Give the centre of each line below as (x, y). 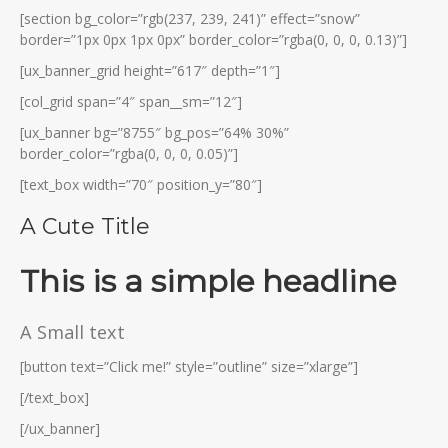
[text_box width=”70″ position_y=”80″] (141, 184)
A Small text (72, 331)
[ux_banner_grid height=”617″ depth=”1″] (150, 70)
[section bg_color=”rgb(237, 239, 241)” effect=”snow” (190, 18)
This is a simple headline (208, 280)
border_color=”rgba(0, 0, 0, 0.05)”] (129, 153)
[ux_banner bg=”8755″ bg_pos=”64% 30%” (154, 132)
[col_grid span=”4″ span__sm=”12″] (131, 101)
